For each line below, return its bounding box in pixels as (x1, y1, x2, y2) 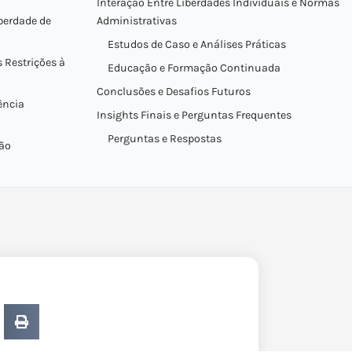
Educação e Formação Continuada (107, 61, 280, 75)
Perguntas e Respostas (107, 132, 222, 145)
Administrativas (96, 14, 177, 27)
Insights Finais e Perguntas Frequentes (96, 108, 291, 122)
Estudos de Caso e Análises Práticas (107, 38, 286, 51)
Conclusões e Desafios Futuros (96, 85, 251, 98)
